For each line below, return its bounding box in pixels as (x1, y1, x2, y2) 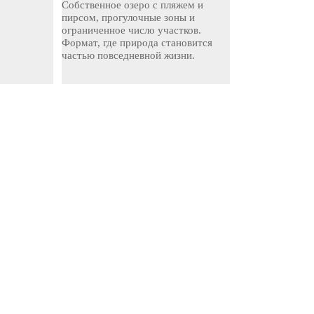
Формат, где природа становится (62, 37, 213, 48)
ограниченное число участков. (62, 25, 202, 36)
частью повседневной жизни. (62, 50, 196, 61)
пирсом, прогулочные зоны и (62, 12, 196, 23)
